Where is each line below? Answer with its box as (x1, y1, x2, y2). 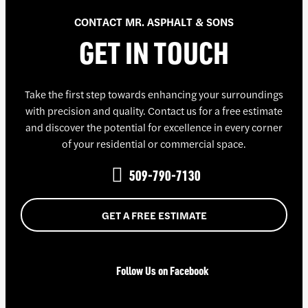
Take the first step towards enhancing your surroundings (25, 87, 283, 102)
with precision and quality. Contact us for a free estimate (25, 103, 283, 118)
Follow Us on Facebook (116, 263, 208, 278)
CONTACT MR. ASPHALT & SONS (74, 14, 234, 30)
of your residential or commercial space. (62, 136, 246, 151)
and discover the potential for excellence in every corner (25, 120, 283, 135)
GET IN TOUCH (79, 33, 229, 72)
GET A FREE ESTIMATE (101, 208, 207, 223)
